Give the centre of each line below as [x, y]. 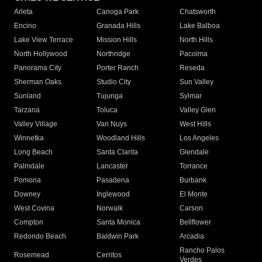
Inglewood [113, 194]
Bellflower [195, 223]
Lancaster [113, 166]
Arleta [23, 12]
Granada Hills [119, 26]
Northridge [114, 54]
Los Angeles [199, 138]
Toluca [107, 110]
